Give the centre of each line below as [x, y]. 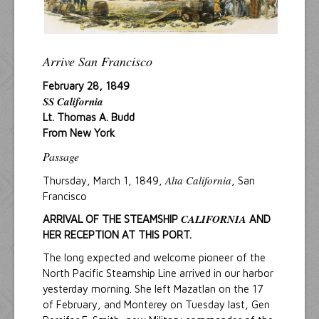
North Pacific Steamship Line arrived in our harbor [158, 273]
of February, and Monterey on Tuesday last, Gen [156, 305]
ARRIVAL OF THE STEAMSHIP [112, 219]
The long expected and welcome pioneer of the [154, 258]
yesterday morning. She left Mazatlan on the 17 [153, 289]
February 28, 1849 [86, 86]
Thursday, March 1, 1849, [104, 181]
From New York [79, 133]
